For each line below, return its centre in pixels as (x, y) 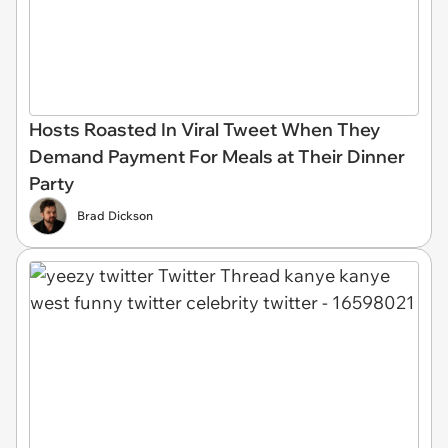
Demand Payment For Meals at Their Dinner (217, 156)
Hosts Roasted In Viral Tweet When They (204, 129)
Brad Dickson (115, 215)
